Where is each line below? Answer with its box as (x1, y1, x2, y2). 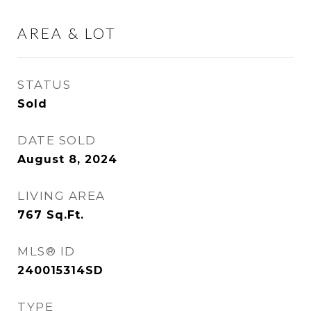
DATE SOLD (17, 133, 96, 147)
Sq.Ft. (47, 208, 84, 221)
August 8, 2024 (17, 153, 117, 166)
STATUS (17, 78, 71, 92)
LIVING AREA (17, 189, 106, 203)
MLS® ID (17, 244, 76, 258)
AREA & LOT (17, 24, 117, 42)
